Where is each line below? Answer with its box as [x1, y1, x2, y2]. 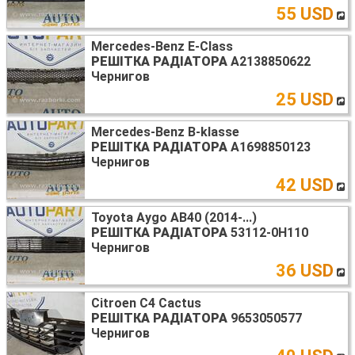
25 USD [276, 89, 334, 109]
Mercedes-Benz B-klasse [91, 124, 239, 139]
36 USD [276, 260, 334, 281]
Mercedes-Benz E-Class [91, 38, 233, 54]
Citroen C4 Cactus [91, 295, 201, 311]
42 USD [276, 174, 334, 195]
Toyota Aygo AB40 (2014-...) [91, 209, 257, 225]
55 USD [276, 3, 334, 24]
